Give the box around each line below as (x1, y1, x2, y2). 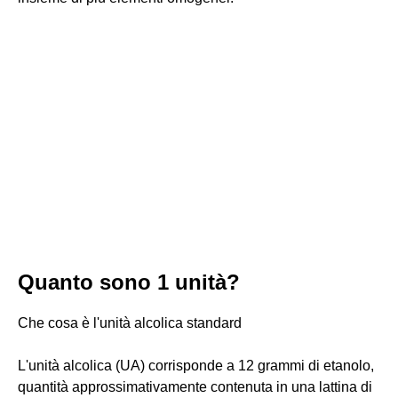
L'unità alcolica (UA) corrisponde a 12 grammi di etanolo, (18, 358, 374, 373)
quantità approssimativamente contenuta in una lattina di (18, 379, 372, 394)
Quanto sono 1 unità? (18, 270, 240, 294)
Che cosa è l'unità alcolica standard (18, 315, 242, 330)
